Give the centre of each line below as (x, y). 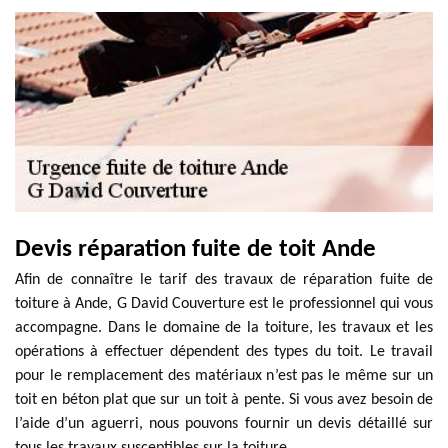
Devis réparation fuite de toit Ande (195, 249)
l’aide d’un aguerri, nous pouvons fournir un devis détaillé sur (224, 424)
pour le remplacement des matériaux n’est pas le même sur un (224, 376)
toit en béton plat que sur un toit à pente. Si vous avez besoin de (224, 400)
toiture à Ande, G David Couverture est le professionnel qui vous (224, 304)
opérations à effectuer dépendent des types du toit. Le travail (224, 352)
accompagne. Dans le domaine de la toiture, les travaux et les (224, 328)
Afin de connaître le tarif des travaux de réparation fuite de (224, 280)
